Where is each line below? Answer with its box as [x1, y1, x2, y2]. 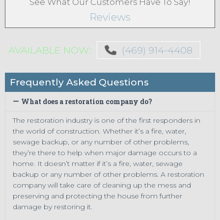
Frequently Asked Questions [10, 76, 149, 88]
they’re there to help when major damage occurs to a [13, 148, 197, 157]
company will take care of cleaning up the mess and [13, 180, 191, 190]
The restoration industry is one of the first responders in [13, 115, 200, 125]
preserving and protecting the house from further [13, 191, 182, 200]
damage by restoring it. [13, 202, 92, 211]
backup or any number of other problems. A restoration [13, 169, 204, 179]
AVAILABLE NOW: [8, 44, 91, 56]
